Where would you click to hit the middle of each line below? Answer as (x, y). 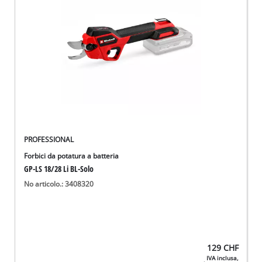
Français (45, 49)
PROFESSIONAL (49, 139)
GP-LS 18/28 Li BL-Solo (59, 168)
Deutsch (45, 26)
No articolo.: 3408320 (59, 184)
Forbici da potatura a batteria (72, 156)
